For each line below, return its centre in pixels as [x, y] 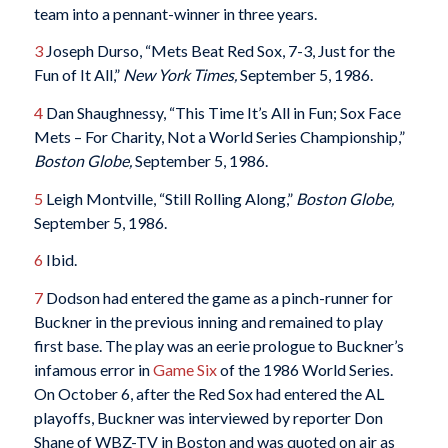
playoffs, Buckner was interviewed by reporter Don [208, 417]
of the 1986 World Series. [304, 369]
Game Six [184, 369]
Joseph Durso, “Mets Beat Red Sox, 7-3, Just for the [218, 51]
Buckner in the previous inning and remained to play [208, 321]
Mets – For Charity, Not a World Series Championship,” [219, 137]
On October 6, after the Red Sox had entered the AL [208, 393]
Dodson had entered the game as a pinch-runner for [217, 297]
